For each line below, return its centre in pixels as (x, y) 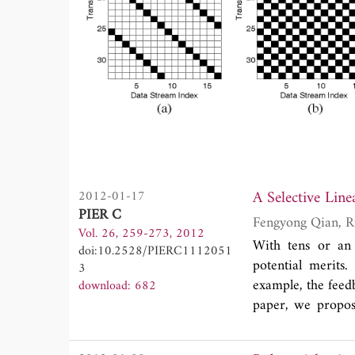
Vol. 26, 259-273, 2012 (141, 233)
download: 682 (117, 286)
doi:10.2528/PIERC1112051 (155, 251)
